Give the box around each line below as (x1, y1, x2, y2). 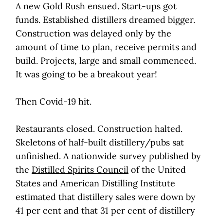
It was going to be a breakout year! (16, 69, 157, 80)
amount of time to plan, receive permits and (16, 41, 197, 53)
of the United (128, 164, 186, 176)
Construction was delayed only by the (16, 28, 171, 39)
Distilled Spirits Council (32, 164, 128, 176)
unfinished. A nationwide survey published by (16, 150, 201, 162)
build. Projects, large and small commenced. (16, 55, 196, 67)
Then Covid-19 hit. (16, 96, 94, 108)
